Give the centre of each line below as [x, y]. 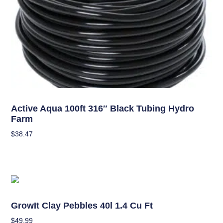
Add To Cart [30, 149]
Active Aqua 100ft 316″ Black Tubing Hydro [103, 109]
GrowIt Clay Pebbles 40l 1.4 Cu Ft [82, 206]
